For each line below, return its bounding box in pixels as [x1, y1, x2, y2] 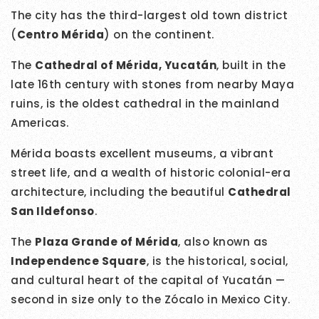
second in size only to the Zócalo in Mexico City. [11, 292, 291, 308]
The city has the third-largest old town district [11, 8, 288, 23]
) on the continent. [104, 27, 214, 43]
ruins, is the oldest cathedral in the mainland [11, 96, 279, 112]
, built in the [216, 58, 286, 73]
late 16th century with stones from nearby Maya [11, 77, 294, 93]
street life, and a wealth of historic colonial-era [11, 165, 291, 181]
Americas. [11, 115, 69, 131]
